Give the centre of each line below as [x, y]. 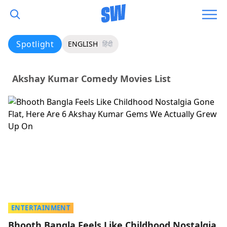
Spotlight [35, 44]
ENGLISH [83, 44]
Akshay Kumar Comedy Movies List [91, 79]
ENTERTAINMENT [41, 208]
